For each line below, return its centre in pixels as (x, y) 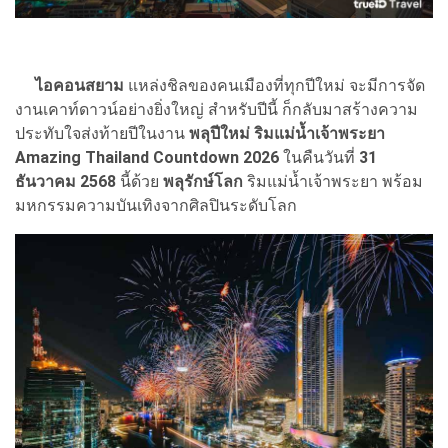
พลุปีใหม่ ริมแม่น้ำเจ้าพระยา (287, 133)
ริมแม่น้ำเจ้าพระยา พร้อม (335, 181)
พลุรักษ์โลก (205, 181)
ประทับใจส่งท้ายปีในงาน (102, 133)
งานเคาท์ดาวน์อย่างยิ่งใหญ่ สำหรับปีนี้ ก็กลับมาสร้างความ (216, 109)
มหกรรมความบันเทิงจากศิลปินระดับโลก (156, 205)
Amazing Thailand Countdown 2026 (149, 157)
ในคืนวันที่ (319, 157)
